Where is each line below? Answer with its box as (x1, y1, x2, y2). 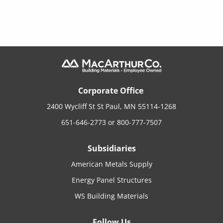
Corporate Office (78, 85, 145, 96)
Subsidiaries (87, 142, 136, 154)
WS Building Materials (75, 191, 148, 201)
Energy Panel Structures (71, 175, 152, 185)
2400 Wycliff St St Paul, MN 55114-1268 (47, 101, 176, 111)
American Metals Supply (71, 159, 152, 169)
